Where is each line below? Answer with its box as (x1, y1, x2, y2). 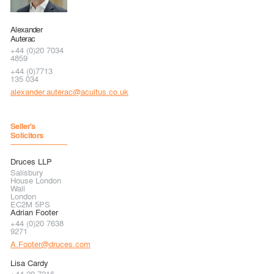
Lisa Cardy (10, 256, 48, 268)
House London (10, 174, 61, 186)
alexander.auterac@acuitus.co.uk (10, 85, 128, 97)
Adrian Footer (10, 206, 58, 218)
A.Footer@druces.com (10, 237, 91, 250)
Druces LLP (10, 155, 52, 167)
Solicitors (10, 128, 43, 141)
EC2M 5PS (10, 198, 50, 210)
